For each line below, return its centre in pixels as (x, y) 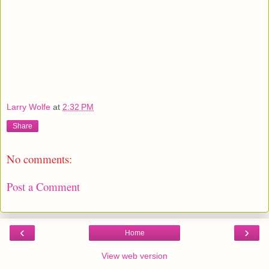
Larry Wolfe (29, 107)
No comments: (39, 159)
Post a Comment (43, 187)
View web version (134, 255)
